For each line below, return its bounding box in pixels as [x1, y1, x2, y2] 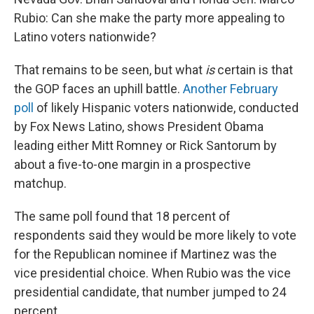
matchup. [14, 175, 67, 191]
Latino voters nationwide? [14, 29, 156, 44]
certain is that [214, 62, 293, 77]
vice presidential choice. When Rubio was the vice [14, 265, 291, 280]
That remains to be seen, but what [14, 62, 205, 77]
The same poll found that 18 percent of [14, 208, 231, 224]
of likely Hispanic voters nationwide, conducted [34, 100, 299, 115]
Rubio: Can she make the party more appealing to [14, 10, 285, 25]
